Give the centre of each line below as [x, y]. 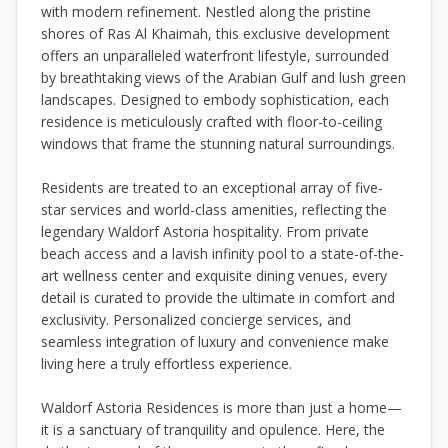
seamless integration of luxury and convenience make [215, 341]
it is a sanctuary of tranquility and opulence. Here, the [213, 429]
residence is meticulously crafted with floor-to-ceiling [211, 121]
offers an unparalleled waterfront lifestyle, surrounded [215, 55]
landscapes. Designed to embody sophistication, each [215, 99]
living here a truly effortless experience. [166, 363]
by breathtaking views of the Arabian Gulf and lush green [223, 77]
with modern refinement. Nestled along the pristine [206, 11]
